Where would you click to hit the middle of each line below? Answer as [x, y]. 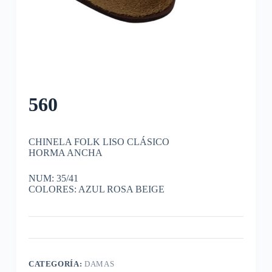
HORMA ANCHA [65, 152]
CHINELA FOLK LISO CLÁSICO [99, 141]
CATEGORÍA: [56, 263]
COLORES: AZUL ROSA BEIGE [96, 189]
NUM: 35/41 [53, 178]
